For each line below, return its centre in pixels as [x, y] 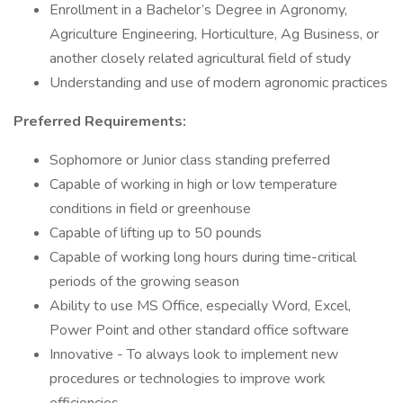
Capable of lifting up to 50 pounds [156, 233]
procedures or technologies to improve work [188, 379]
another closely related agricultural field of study [200, 58]
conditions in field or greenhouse [150, 209]
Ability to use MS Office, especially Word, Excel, [200, 306]
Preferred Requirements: [100, 121]
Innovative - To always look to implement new [194, 354]
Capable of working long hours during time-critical [203, 257]
